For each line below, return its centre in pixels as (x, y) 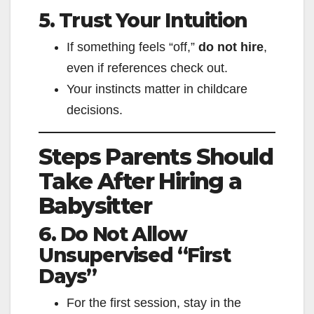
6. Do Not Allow (113, 234)
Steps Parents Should (156, 157)
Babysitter (95, 206)
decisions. (95, 110)
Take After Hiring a (140, 182)
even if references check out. (147, 68)
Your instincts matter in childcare (157, 89)
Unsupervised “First (135, 255)
